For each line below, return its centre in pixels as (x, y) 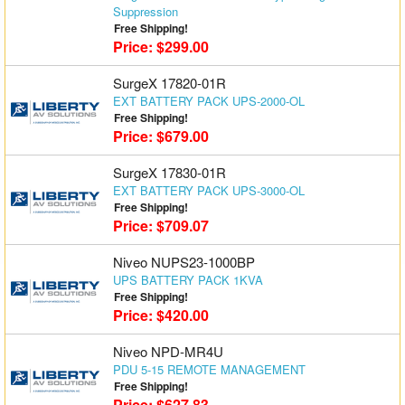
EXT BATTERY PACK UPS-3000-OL (208, 190)
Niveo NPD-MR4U (168, 351)
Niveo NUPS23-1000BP (184, 262)
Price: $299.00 (160, 47)
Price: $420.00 (160, 315)
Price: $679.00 (160, 136)
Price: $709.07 (160, 226)
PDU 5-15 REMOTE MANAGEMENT (209, 369)
